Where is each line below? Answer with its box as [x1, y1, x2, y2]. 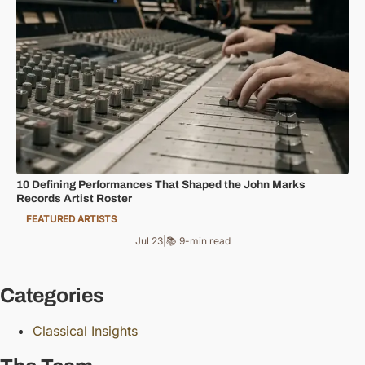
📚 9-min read [165, 234, 231, 247]
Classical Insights [33, 323, 138, 339]
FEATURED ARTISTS [26, 213, 117, 226]
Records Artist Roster [16, 192, 132, 205]
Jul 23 [134, 234, 163, 247]
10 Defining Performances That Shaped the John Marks [16, 178, 306, 191]
